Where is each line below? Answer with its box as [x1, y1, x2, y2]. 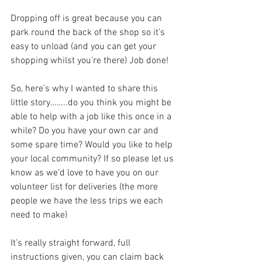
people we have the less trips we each [11, 195, 166, 207]
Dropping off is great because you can [11, 12, 164, 25]
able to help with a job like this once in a [11, 111, 174, 123]
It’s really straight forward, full [11, 237, 133, 249]
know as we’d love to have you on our [11, 167, 161, 179]
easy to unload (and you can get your [11, 40, 158, 53]
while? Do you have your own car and [11, 125, 161, 137]
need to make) [11, 209, 67, 221]
